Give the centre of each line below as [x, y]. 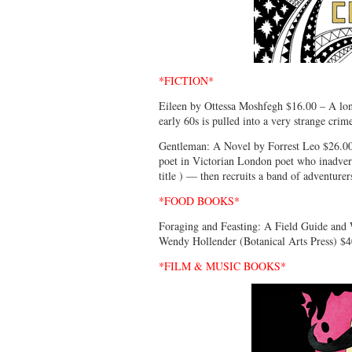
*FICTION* [186, 81]
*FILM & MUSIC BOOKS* [222, 266]
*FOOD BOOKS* [199, 201]
